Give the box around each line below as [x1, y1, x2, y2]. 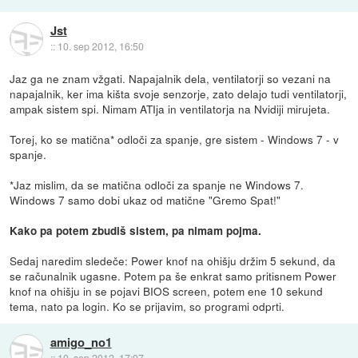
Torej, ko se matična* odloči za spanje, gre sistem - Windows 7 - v [10, 131, 340, 148]
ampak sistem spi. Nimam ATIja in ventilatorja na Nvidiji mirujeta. [10, 101, 331, 117]
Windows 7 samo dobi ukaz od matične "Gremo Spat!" [10, 192, 281, 209]
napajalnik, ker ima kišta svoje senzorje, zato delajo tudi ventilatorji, [10, 86, 348, 102]
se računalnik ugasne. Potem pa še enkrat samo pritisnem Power [10, 268, 337, 284]
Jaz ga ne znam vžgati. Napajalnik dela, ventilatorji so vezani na [10, 70, 332, 87]
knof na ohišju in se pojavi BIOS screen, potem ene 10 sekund [10, 283, 324, 300]
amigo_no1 [50, 333, 112, 352]
